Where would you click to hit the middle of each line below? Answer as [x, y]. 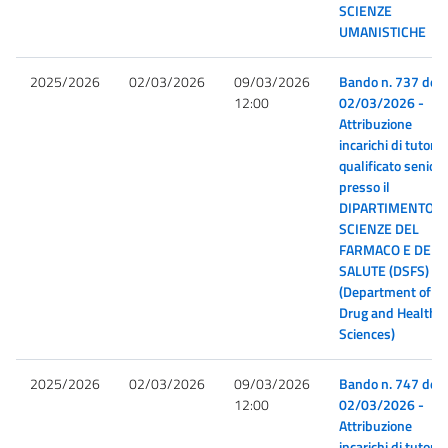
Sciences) [367, 333]
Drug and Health [388, 312]
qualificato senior [390, 165]
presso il [365, 186]
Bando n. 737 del [390, 81]
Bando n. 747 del [390, 383]
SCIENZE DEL [379, 228]
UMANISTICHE [383, 31]
